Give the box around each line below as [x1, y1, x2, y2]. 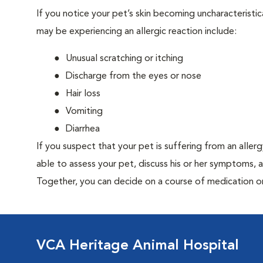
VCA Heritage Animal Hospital [36, 239, 239, 253]
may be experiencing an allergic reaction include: [36, 27, 237, 36]
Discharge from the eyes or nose [66, 72, 201, 81]
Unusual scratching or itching [66, 54, 183, 63]
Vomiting [66, 107, 103, 116]
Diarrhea [66, 124, 100, 134]
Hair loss [66, 89, 100, 99]
